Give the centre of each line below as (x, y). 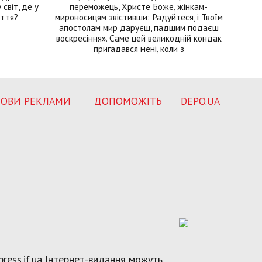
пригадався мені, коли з (139, 48)
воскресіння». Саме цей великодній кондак (139, 38)
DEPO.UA (200, 101)
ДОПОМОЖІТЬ (128, 101)
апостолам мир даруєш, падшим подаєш (139, 27)
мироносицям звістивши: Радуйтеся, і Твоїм (139, 17)
